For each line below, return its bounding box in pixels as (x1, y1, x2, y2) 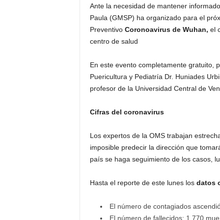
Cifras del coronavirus (89, 108, 164, 116)
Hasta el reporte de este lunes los (89, 179, 196, 187)
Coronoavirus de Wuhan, (124, 26, 210, 33)
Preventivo (89, 26, 125, 33)
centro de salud (89, 37, 138, 45)
